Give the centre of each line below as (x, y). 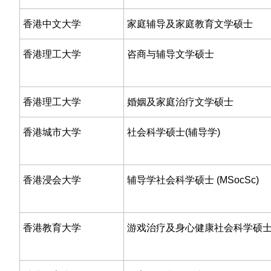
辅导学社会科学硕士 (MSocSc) (193, 180)
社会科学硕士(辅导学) (174, 132)
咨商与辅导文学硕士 (171, 54)
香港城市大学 (52, 132)
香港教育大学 (52, 228)
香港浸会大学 (52, 180)
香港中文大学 (52, 24)
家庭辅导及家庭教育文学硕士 (190, 24)
